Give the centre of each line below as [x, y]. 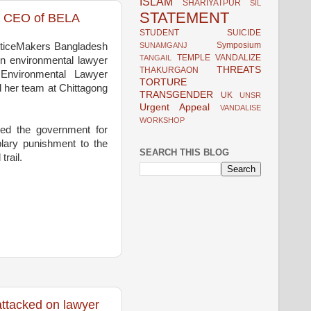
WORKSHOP [162, 120]
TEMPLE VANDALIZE [219, 57]
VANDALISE [241, 107]
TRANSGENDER [176, 94]
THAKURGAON [169, 70]
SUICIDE [244, 32]
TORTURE [163, 82]
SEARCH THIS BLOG [184, 152]
